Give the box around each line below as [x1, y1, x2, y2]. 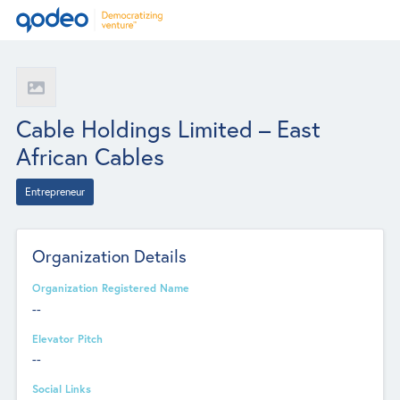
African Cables [15, 140, 164, 171]
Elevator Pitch [32, 330, 104, 346]
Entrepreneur [24, 184, 85, 198]
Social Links [32, 381, 92, 396]
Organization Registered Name [32, 280, 190, 296]
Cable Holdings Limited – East [15, 112, 321, 144]
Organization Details [32, 245, 187, 268]
